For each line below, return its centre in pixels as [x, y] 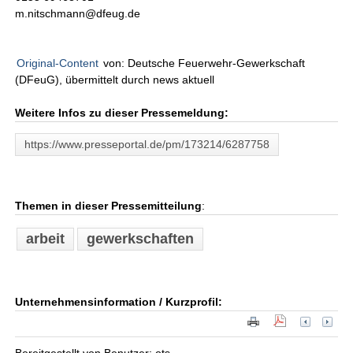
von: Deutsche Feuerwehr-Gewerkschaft [203, 63]
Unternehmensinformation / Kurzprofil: [119, 302]
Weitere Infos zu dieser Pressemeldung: [122, 113]
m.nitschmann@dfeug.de [78, 13]
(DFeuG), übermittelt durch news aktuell [115, 80]
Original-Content [58, 63]
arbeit [46, 239]
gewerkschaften [141, 239]
